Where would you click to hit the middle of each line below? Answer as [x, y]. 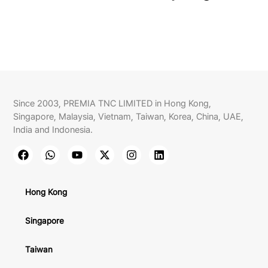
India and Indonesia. [53, 130]
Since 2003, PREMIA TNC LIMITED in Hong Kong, [112, 104]
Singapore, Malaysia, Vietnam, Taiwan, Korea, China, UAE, [129, 117]
